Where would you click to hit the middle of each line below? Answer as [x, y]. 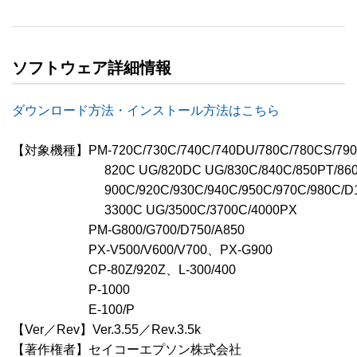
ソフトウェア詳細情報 [92, 67]
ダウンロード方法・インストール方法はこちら [146, 110]
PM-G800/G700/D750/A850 [128, 229]
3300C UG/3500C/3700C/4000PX [156, 210]
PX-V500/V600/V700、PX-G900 [142, 249]
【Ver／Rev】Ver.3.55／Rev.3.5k [106, 329]
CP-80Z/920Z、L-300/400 [124, 269]
